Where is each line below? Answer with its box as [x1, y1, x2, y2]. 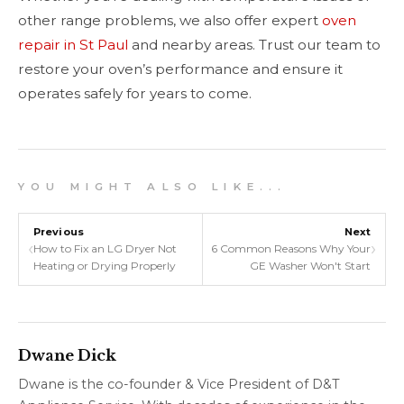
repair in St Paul [18, 35, 128, 53]
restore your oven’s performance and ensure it [18, 60, 343, 78]
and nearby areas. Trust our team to [128, 35, 381, 53]
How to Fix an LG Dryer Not [32, 241, 177, 255]
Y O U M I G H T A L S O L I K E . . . [18, 179, 283, 193]
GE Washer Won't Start [250, 258, 372, 272]
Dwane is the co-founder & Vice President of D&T [18, 376, 340, 393]
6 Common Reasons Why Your [211, 241, 372, 255]
